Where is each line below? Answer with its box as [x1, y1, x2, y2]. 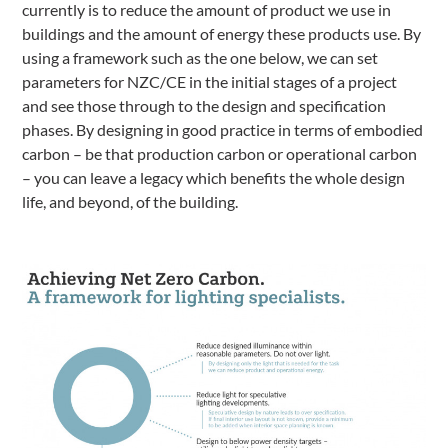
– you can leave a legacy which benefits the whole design [22, 168, 406, 188]
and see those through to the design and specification [22, 96, 387, 116]
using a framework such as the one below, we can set [22, 48, 379, 68]
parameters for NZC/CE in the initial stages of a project [22, 72, 398, 92]
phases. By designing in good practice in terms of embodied [22, 120, 424, 140]
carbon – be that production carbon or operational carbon [22, 144, 418, 164]
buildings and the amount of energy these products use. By [22, 24, 422, 44]
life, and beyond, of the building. [22, 192, 239, 212]
